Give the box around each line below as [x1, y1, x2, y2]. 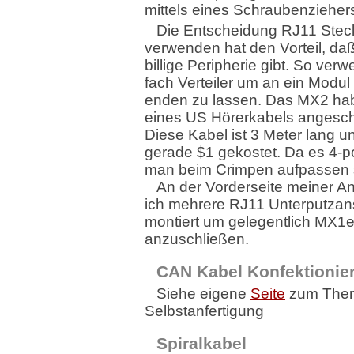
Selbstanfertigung [145, 303, 264, 319]
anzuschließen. [145, 231, 249, 247]
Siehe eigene [156, 285, 250, 302]
